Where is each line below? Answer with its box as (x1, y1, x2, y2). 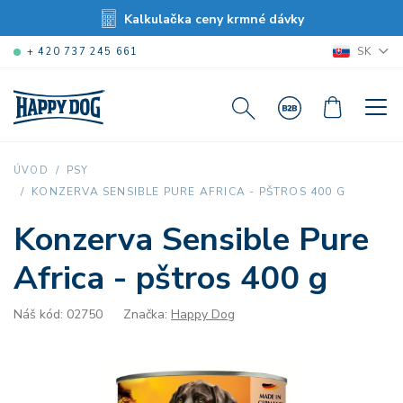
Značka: (123, 306, 171, 323)
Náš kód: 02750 (13, 306, 103, 323)
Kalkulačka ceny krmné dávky (124, 11, 304, 28)
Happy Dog (171, 306, 235, 323)
